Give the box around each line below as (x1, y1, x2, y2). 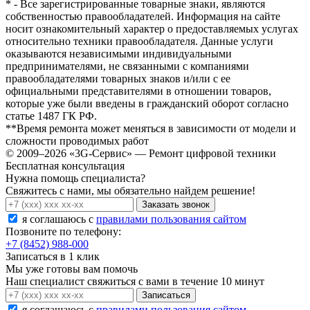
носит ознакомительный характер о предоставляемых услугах (6, 23, 298, 35)
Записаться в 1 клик (6, 250, 100, 263)
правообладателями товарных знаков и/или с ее (6, 73, 230, 85)
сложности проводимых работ (6, 135, 149, 147)
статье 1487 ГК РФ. (6, 110, 97, 122)
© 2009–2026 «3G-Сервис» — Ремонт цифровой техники (6, 147, 276, 160)
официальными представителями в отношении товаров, (6, 85, 271, 98)
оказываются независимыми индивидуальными (6, 48, 232, 60)
